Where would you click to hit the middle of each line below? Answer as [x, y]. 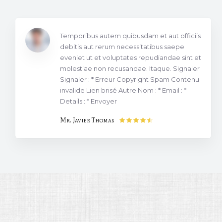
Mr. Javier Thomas [87, 120]
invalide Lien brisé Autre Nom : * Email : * [123, 90]
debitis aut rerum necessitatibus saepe [122, 46]
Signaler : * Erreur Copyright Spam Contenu [129, 79]
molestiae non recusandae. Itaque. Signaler [130, 68]
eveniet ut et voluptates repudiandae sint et [130, 57]
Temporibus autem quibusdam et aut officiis [130, 35]
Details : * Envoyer [88, 101]
